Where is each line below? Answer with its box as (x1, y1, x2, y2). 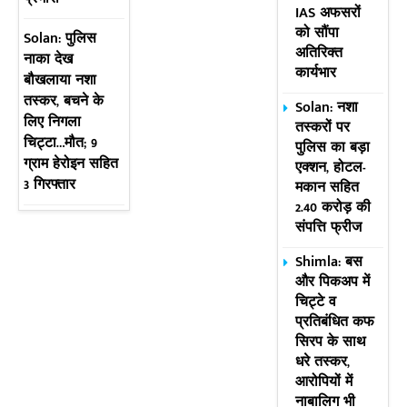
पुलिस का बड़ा (295, 135, 371, 161)
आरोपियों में (295, 370, 353, 395)
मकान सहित (295, 175, 360, 201)
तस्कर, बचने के (24, 89, 104, 114)
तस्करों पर (295, 115, 351, 141)
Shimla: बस (295, 250, 363, 275)
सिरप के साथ (295, 330, 367, 355)
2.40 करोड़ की (295, 195, 372, 221)
